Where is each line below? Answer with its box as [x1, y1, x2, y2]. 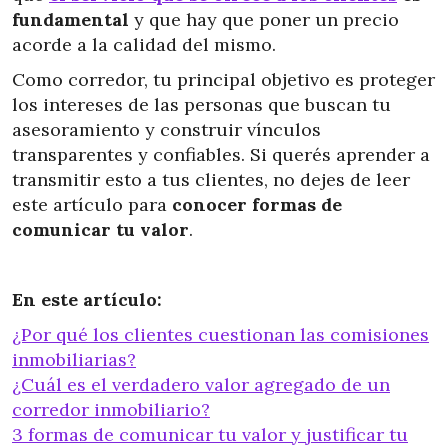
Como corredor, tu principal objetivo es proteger [12, 68, 435, 91]
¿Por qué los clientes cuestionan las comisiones [12, 323, 429, 346]
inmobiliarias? [12, 348, 136, 371]
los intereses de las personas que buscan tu [12, 93, 391, 116]
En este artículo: [12, 288, 162, 311]
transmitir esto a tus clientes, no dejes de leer [12, 168, 410, 191]
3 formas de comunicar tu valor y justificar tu [12, 423, 408, 446]
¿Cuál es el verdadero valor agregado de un [12, 373, 390, 396]
